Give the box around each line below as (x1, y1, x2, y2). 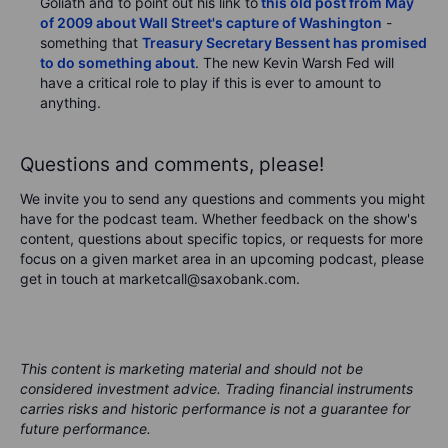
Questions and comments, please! (20, 153, 324, 177)
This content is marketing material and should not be (20, 360, 363, 378)
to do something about (40, 54, 195, 72)
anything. (40, 94, 101, 112)
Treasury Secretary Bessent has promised (142, 34, 427, 52)
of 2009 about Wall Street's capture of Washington (40, 14, 382, 32)
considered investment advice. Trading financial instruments (20, 380, 413, 398)
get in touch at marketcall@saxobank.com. (20, 270, 300, 288)
